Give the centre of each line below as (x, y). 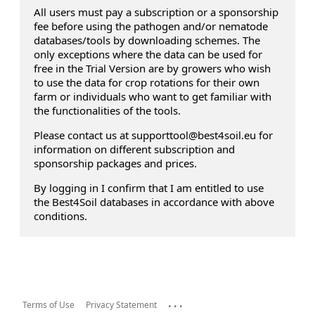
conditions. (60, 216)
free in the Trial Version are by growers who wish (152, 68)
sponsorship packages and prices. (115, 163)
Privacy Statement (121, 305)
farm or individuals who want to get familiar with (153, 96)
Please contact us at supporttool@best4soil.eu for (153, 135)
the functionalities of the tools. (107, 110)
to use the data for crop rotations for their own (147, 82)
